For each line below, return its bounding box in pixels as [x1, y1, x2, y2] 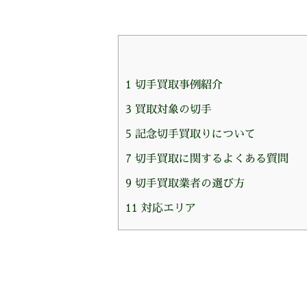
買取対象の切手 [132, 101, 212, 117]
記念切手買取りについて [132, 126, 256, 142]
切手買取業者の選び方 [132, 175, 245, 191]
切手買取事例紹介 [132, 77, 223, 93]
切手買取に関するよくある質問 [132, 151, 288, 167]
